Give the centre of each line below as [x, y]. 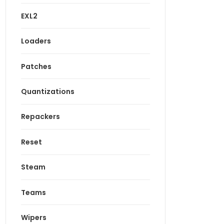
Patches [36, 66]
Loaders [36, 41]
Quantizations [48, 91]
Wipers [34, 218]
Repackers [40, 117]
